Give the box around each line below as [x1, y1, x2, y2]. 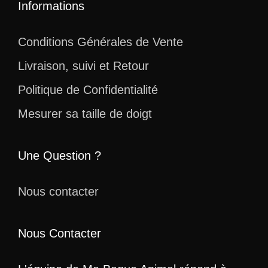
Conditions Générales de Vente [18, 35, 183, 48]
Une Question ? [18, 148, 101, 162]
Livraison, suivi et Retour [18, 59, 149, 72]
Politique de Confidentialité [18, 83, 158, 96]
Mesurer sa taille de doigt [18, 106, 152, 120]
